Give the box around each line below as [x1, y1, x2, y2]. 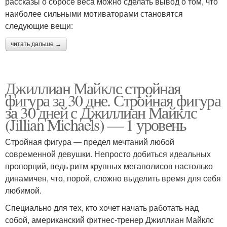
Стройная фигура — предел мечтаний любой [5, 135, 174, 147]
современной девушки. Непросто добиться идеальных [5, 147, 211, 160]
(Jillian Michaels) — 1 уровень [5, 113, 186, 135]
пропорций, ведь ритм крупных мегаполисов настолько [5, 160, 213, 172]
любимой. [5, 184, 42, 196]
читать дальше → [11, 40, 61, 48]
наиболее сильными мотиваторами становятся [5, 7, 183, 19]
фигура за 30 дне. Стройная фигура [5, 89, 221, 111]
